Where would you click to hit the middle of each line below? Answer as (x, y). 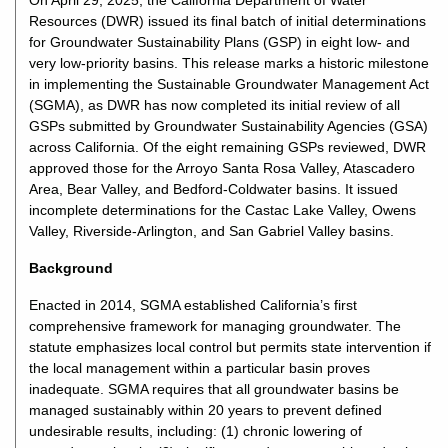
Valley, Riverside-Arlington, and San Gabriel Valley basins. (212, 231)
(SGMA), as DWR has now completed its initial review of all (215, 105)
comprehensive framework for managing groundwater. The (215, 326)
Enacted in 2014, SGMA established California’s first (193, 305)
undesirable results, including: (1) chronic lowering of (196, 431)
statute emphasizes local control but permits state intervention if (230, 347)
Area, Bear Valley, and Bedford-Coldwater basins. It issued (214, 189)
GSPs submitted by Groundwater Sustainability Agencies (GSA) (229, 126)
